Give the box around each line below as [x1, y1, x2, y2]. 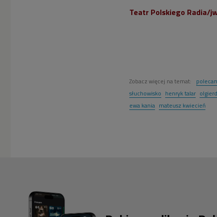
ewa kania [129, 100, 155, 110]
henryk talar [165, 88, 196, 98]
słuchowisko [129, 88, 161, 98]
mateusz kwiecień [159, 100, 205, 110]
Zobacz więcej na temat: [129, 76, 193, 86]
